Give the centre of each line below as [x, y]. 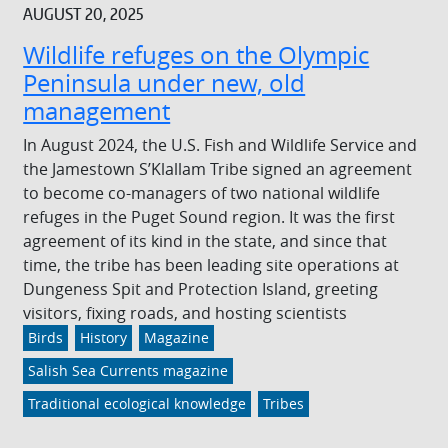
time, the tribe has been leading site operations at [211, 265]
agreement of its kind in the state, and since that [205, 241]
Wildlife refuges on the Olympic [196, 55]
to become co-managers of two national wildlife [202, 193]
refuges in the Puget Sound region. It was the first [209, 217]
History [104, 338]
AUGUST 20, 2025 [83, 14]
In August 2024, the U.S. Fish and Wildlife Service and [220, 145]
